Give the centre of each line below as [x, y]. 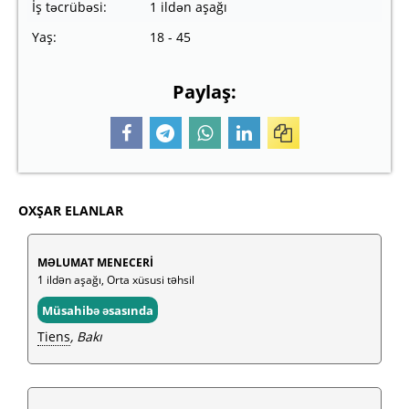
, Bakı [86, 336]
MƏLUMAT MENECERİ [95, 262]
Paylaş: [204, 92]
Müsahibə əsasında [98, 310]
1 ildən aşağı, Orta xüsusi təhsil [116, 280]
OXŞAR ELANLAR [71, 210]
